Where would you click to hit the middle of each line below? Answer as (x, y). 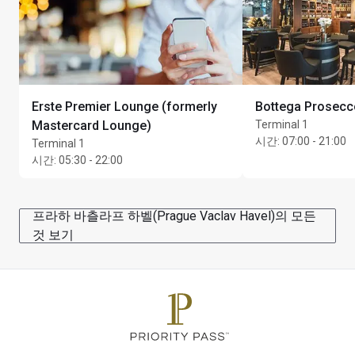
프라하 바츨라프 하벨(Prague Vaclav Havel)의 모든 (174, 216)
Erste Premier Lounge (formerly (124, 106)
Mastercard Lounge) (92, 125)
